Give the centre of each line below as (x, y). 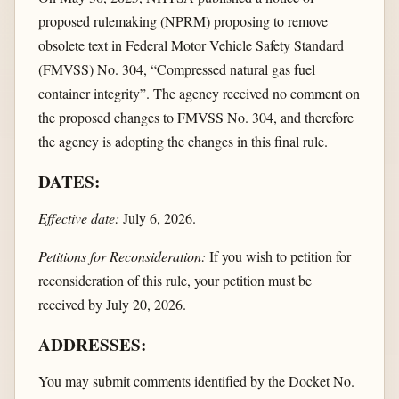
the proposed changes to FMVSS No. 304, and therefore (195, 117)
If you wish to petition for (278, 256)
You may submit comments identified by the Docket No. (196, 381)
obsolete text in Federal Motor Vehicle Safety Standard (191, 45)
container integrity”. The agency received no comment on (199, 93)
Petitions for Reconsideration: (122, 256)
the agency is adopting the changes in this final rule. (183, 141)
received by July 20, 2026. (112, 305)
